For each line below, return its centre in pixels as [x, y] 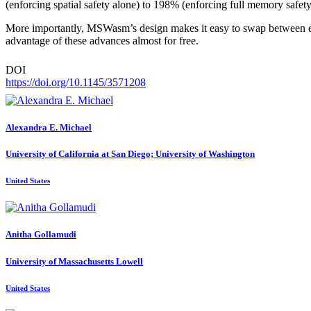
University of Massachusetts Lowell [74, 261]
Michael [76, 127]
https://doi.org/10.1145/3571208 [76, 82]
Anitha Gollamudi [41, 235]
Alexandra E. [33, 127]
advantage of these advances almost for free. [102, 40]
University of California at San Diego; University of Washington [130, 153]
